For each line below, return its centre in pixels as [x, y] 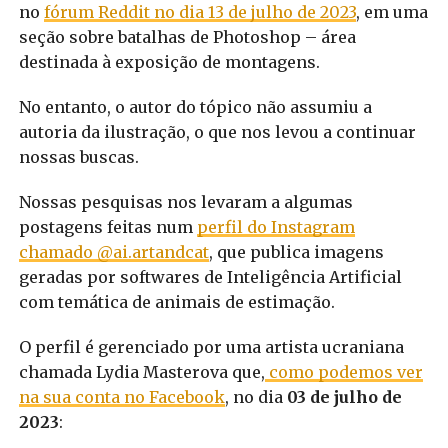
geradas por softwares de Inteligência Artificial [210, 276]
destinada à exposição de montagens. [169, 61]
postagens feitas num [107, 226]
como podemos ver [343, 371]
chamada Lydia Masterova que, [141, 371]
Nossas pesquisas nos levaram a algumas [185, 201]
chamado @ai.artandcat [113, 251]
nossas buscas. [78, 156]
